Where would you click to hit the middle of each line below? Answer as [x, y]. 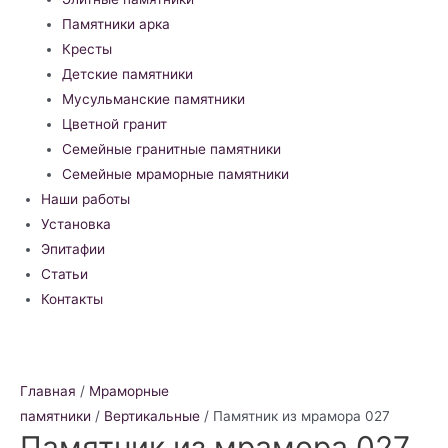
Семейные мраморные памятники [175, 173]
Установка [76, 223]
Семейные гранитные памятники [171, 148]
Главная [48, 390]
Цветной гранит [114, 123]
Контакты [72, 298]
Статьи [65, 273]
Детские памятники [127, 73]
